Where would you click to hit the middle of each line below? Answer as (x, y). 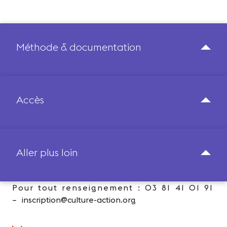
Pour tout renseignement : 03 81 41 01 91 (113, 187)
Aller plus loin (47, 152)
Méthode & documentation (79, 47)
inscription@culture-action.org (79, 200)
